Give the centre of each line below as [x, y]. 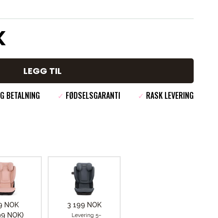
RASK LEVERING [169, 95]
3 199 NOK [84, 205]
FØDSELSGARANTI [92, 95]
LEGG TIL [42, 71]
